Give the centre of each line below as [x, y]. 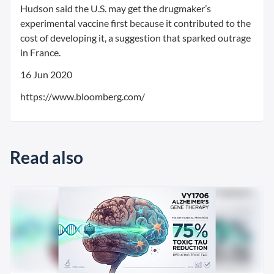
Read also [46, 157]
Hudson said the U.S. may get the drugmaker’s [116, 8]
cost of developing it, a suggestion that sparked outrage [135, 38]
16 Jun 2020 [46, 74]
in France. [40, 52]
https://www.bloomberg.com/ [83, 96]
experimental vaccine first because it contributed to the [135, 23]
